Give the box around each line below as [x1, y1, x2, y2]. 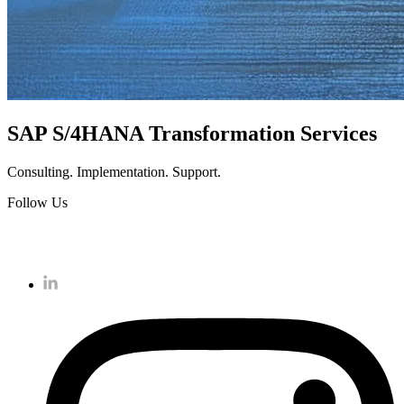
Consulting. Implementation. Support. [7, 163, 221, 179]
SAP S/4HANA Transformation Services [7, 121, 377, 145]
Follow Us [7, 194, 68, 210]
